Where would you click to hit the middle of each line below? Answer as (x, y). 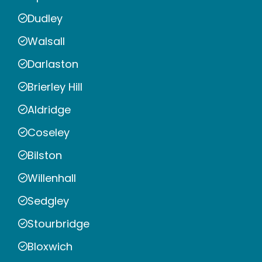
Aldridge (49, 109)
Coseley (49, 132)
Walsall (46, 41)
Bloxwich (50, 246)
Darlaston (53, 64)
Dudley (45, 18)
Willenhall (52, 178)
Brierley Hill (55, 87)
